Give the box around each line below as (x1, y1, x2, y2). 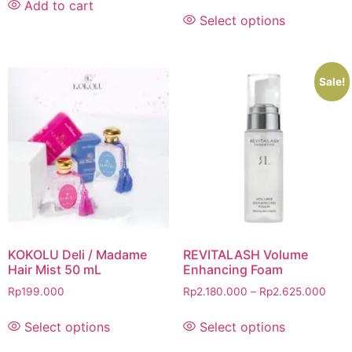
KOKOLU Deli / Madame (8, 247, 147, 263)
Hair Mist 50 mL (8, 262, 101, 278)
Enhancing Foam (182, 262, 283, 278)
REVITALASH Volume (182, 247, 308, 263)
